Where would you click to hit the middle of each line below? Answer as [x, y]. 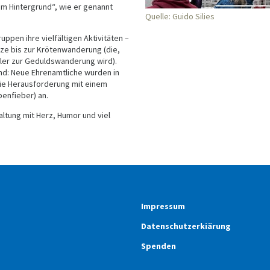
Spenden [159, 246]
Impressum [163, 206]
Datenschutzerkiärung [186, 226]
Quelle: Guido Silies [180, 16]
